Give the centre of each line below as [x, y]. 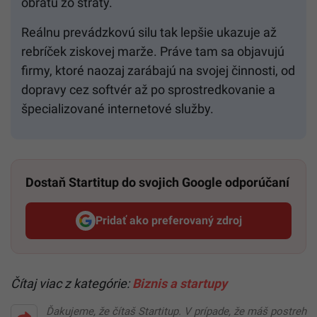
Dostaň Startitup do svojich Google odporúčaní [157, 182]
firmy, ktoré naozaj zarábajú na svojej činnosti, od [158, 70]
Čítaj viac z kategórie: [71, 283]
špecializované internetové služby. [117, 108]
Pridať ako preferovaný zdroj [168, 221]
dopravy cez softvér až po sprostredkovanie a [148, 89]
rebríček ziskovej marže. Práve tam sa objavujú [153, 51]
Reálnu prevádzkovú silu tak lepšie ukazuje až [149, 32]
